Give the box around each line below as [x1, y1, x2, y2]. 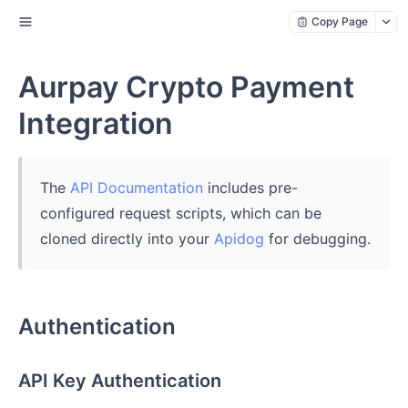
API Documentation [70, 178, 203, 197]
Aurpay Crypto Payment [18, 69, 354, 105]
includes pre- [203, 178, 298, 197]
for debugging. [264, 229, 371, 248]
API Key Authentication [18, 370, 221, 392]
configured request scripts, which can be [40, 204, 321, 222]
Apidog [214, 229, 264, 248]
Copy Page [311, 15, 368, 28]
